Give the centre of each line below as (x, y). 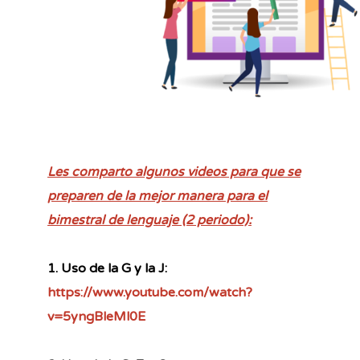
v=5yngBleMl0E (96, 317)
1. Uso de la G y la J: (107, 268)
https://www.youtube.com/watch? (150, 292)
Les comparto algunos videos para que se (174, 172)
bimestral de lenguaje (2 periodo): (149, 220)
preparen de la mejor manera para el (157, 196)
